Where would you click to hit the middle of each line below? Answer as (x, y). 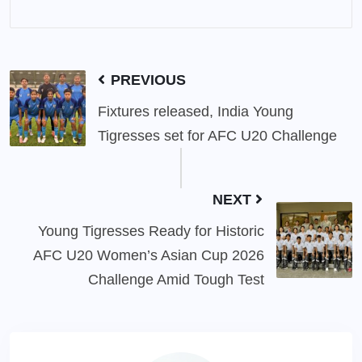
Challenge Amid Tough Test (176, 279)
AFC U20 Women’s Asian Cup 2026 (149, 255)
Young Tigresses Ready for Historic (151, 231)
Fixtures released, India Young (196, 111)
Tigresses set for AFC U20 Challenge (217, 135)
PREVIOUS (146, 80)
